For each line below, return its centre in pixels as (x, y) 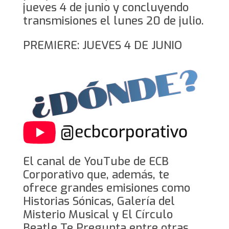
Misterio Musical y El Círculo (98, 214)
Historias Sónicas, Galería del (99, 201)
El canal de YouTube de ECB (96, 161)
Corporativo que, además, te (96, 174)
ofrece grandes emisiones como (106, 188)
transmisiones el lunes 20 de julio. (113, 20)
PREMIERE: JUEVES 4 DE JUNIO (102, 45)
